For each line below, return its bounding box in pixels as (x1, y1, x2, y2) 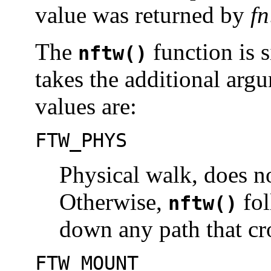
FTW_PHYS (35, 129, 127, 152)
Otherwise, (59, 189, 168, 215)
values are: (35, 93, 137, 120)
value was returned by (35, 2, 250, 28)
